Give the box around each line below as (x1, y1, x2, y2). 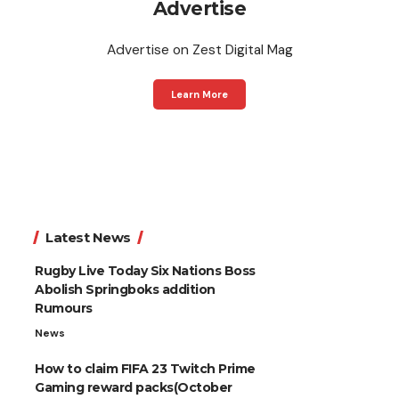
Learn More (171, 87, 228, 101)
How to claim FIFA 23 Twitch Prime (35, 361, 256, 378)
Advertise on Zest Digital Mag (106, 39, 293, 59)
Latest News (45, 229, 131, 247)
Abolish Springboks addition (35, 281, 216, 298)
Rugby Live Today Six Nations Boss (35, 263, 256, 280)
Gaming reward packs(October (35, 379, 232, 396)
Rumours (35, 300, 93, 317)
